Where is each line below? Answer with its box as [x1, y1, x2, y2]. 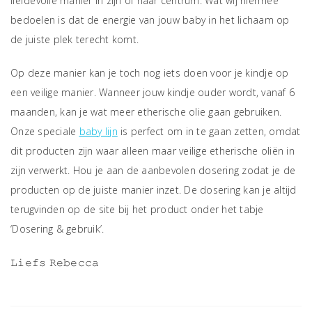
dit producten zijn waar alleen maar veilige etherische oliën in [10, 144, 295, 157]
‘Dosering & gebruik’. [10, 222, 104, 235]
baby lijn [79, 125, 118, 138]
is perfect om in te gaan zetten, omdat [117, 125, 301, 138]
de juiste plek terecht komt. [10, 33, 139, 46]
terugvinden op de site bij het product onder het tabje [10, 203, 264, 216]
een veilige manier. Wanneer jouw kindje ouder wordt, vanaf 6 [10, 86, 295, 99]
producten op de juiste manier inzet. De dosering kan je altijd [10, 183, 297, 196]
